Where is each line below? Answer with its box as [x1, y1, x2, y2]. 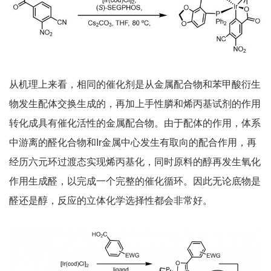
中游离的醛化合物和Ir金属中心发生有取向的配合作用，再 [9, 137, 256, 148]
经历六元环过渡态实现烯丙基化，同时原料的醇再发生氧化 [9, 157, 261, 168]
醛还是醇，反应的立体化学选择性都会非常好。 [9, 195, 212, 206]
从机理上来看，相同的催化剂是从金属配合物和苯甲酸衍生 [9, 79, 261, 90]
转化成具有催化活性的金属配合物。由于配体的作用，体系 [9, 118, 261, 129]
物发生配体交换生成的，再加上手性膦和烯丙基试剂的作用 [9, 99, 261, 109]
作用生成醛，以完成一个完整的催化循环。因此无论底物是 [9, 176, 261, 187]
